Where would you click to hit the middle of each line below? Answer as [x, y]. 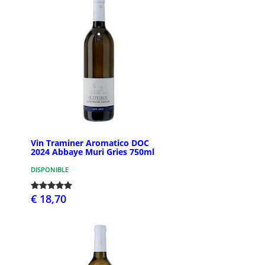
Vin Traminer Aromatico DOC [90, 143]
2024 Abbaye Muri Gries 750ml [93, 151]
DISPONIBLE [50, 169]
